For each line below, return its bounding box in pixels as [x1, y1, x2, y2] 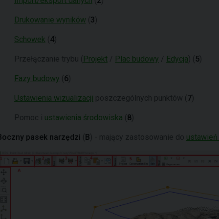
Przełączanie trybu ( [14, 54, 83, 64]
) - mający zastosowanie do [90, 132, 186, 142]
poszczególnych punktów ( [93, 93, 187, 103]
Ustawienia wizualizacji [14, 93, 93, 103]
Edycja [166, 54, 188, 64]
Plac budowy [115, 54, 159, 64]
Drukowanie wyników [14, 15, 86, 24]
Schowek [14, 35, 45, 44]
